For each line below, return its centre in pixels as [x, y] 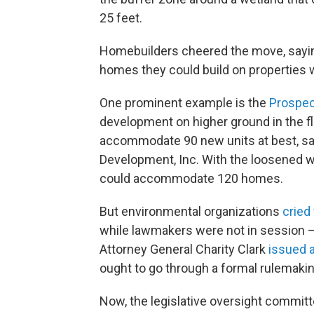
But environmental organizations [191, 212]
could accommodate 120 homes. [191, 179]
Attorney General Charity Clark [184, 250]
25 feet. [121, 18]
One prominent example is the [184, 103]
